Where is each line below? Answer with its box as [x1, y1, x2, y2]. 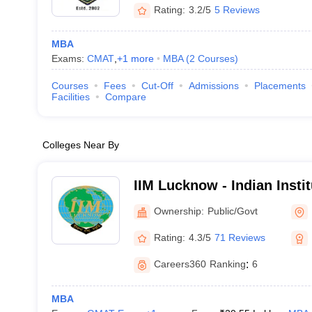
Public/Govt [207, 205, 258, 217]
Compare [104, 91, 146, 102]
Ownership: [153, 205, 204, 217]
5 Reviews [214, 3, 260, 15]
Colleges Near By [42, 139, 119, 150]
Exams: [51, 53, 87, 64]
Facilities [51, 91, 90, 102]
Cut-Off [141, 80, 173, 91]
